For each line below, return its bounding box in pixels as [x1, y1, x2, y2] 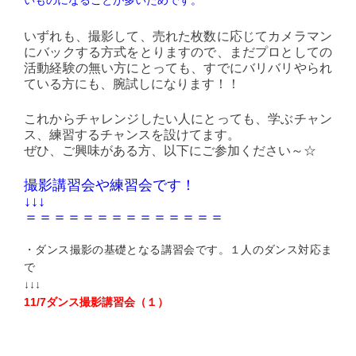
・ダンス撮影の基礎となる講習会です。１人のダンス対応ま [24, 243, 332, 256]
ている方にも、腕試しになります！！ [24, 75, 240, 91]
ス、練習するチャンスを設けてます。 [24, 126, 240, 141]
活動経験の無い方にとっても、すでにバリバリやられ [24, 60, 332, 75]
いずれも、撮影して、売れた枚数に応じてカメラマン [24, 28, 332, 43]
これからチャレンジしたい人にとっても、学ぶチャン [24, 110, 332, 126]
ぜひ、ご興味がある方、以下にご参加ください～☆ [24, 142, 316, 157]
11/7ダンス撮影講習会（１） [24, 296, 168, 308]
